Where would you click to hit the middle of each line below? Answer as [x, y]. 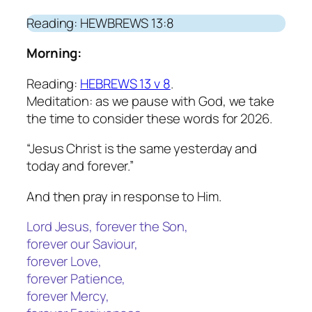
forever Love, [64, 262]
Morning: [54, 53]
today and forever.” [80, 166]
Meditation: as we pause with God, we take [150, 101]
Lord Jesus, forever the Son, [108, 227]
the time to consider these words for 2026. [149, 118]
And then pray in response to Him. [124, 196]
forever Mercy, [68, 296]
